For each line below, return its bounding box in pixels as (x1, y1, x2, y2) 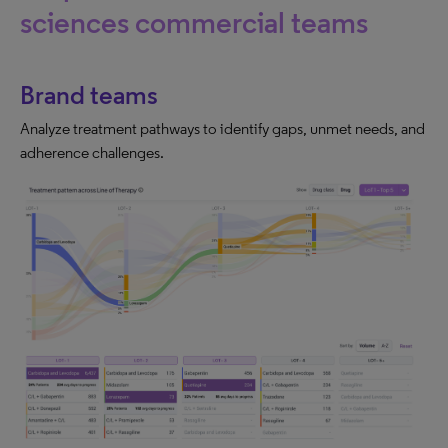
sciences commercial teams (20, 3, 368, 41)
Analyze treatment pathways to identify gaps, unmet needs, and (20, 118, 425, 138)
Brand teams (20, 78, 158, 111)
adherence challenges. (20, 142, 164, 162)
